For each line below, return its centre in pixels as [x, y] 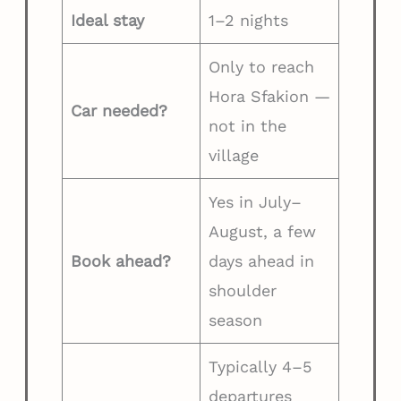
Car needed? [119, 110]
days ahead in [261, 260]
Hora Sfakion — [269, 96]
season [235, 320]
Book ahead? [120, 260]
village [233, 155]
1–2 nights [248, 20]
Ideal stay [107, 20]
